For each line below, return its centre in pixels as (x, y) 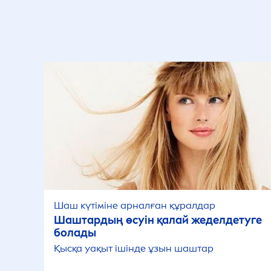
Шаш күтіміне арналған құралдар (135, 205)
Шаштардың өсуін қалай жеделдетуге (158, 220)
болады (75, 233)
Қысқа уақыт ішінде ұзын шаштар (134, 248)
